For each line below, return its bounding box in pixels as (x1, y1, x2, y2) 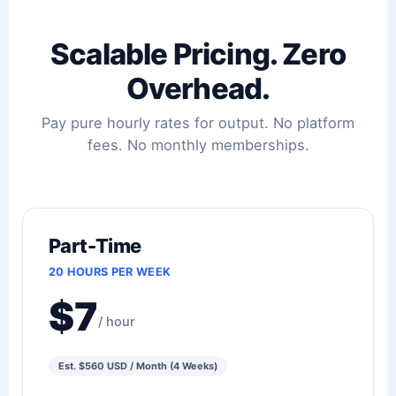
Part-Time (48, 234, 141, 258)
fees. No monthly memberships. (87, 135, 309, 154)
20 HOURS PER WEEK (48, 264, 171, 278)
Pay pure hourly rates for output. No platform (42, 113, 354, 132)
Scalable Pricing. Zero (50, 35, 346, 72)
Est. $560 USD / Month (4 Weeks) (57, 359, 217, 372)
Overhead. (126, 70, 270, 106)
